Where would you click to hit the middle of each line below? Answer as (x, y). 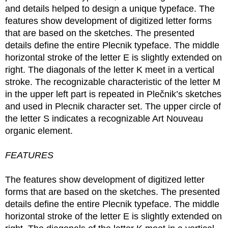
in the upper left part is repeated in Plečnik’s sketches (113, 94)
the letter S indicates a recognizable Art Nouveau (104, 119)
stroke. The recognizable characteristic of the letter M (113, 82)
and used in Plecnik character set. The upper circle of (113, 106)
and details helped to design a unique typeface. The (110, 9)
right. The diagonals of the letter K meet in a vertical (110, 70)
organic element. (39, 131)
